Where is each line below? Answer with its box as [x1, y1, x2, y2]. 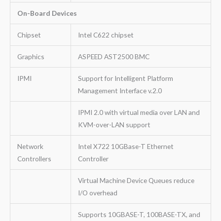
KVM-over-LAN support [77, 120, 150, 129]
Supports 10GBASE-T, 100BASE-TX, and [77, 210, 200, 219]
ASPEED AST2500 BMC [77, 52, 149, 61]
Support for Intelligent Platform [77, 74, 173, 82]
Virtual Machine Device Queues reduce [77, 176, 194, 184]
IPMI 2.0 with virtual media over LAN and [77, 108, 200, 116]
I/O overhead [77, 188, 117, 197]
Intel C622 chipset [77, 30, 134, 39]
